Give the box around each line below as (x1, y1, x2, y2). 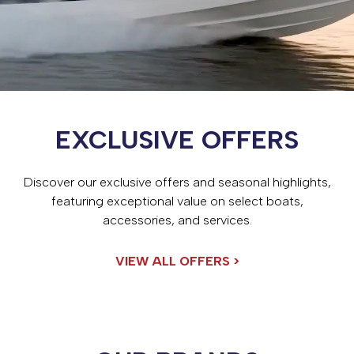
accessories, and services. (102, 212, 252, 228)
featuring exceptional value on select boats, (51, 193, 303, 209)
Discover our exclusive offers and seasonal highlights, (23, 174, 331, 190)
